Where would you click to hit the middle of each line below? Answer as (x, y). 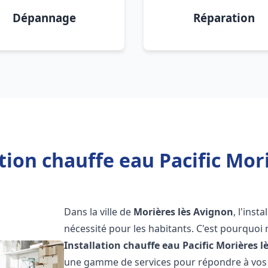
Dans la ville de (99, 212)
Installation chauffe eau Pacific (139, 245)
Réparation (224, 18)
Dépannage (44, 18)
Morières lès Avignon (184, 212)
